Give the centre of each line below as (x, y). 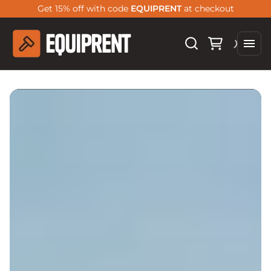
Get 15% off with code (84, 8)
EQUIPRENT (156, 8)
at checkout (207, 8)
